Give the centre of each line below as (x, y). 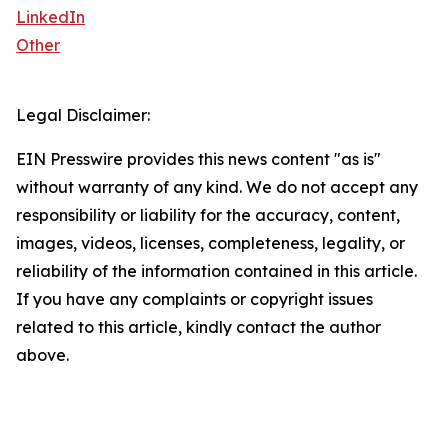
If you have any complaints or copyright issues (194, 299)
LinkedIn (50, 17)
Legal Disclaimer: (83, 115)
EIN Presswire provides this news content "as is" (198, 159)
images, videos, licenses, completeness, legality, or (210, 243)
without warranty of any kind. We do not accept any (217, 187)
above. (42, 355)
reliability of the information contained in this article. (216, 271)
